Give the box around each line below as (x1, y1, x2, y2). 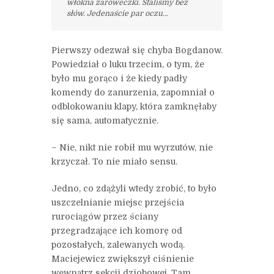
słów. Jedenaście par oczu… (66, 9, 168, 18)
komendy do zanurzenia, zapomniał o (51, 87, 215, 97)
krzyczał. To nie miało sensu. (51, 156, 177, 166)
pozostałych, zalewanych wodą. (51, 239, 185, 250)
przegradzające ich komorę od (51, 225, 182, 235)
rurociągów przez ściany (51, 211, 158, 221)
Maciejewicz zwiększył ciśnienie (51, 253, 194, 264)
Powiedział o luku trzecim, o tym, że (51, 59, 204, 69)
